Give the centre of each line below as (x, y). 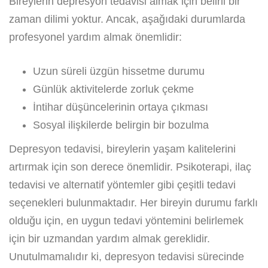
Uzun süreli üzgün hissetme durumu (119, 71)
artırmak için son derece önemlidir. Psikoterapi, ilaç (130, 167)
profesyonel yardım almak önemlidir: (95, 37)
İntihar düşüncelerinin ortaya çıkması (121, 107)
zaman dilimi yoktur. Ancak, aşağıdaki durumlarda (127, 19)
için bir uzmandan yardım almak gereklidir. (109, 238)
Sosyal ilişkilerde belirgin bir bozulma (121, 125)
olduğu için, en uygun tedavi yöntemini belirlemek (126, 220)
